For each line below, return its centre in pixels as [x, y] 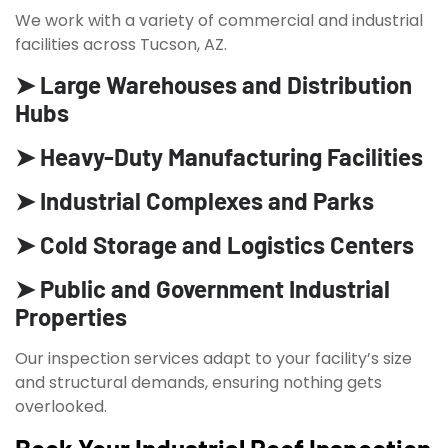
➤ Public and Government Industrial [202, 288]
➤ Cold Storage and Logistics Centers [214, 244]
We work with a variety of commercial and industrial [219, 20]
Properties [71, 316]
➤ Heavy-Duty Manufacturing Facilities [219, 156]
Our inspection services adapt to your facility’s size [213, 358]
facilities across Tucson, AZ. [121, 44]
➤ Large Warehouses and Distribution [213, 84]
